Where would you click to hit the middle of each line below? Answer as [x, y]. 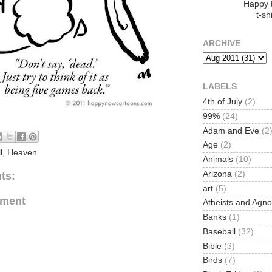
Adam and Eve [231, 131]
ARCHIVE [222, 44]
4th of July [223, 102]
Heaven [22, 153]
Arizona [217, 174]
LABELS [220, 87]
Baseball [219, 231]
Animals [218, 160]
